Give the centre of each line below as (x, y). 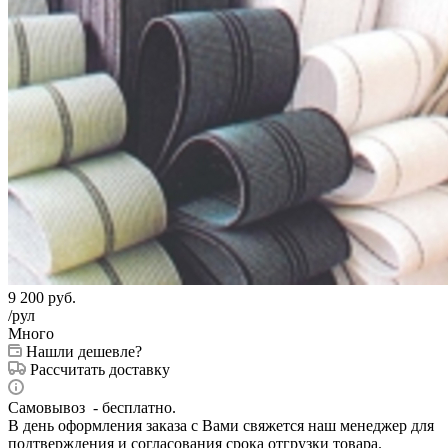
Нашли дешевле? (84, 351)
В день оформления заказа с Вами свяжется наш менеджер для (221, 425)
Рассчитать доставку (100, 369)
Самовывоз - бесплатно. (92, 407)
